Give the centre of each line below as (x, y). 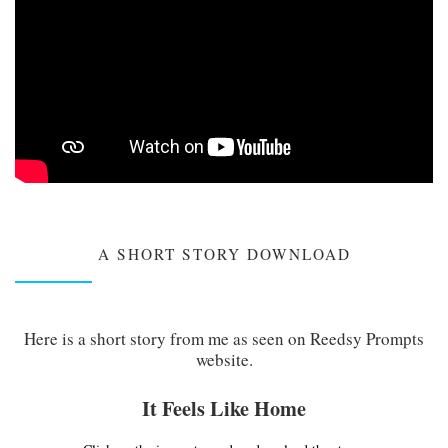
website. (224, 360)
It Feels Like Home (224, 407)
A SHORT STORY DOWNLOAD (224, 253)
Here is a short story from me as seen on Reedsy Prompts (224, 339)
